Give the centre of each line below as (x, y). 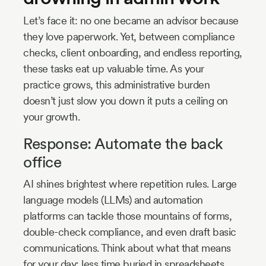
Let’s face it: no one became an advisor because (131, 20)
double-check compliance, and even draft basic (130, 232)
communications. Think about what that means (127, 248)
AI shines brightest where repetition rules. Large (130, 183)
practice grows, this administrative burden (116, 84)
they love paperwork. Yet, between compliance (129, 36)
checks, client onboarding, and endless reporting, (133, 52)
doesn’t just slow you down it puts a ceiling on (126, 100)
